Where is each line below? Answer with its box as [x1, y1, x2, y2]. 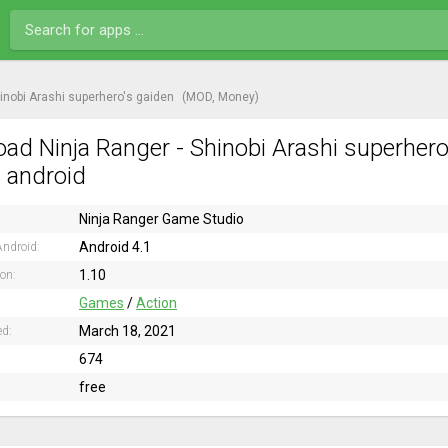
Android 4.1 [79, 239, 151, 255]
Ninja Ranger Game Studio [79, 211, 244, 227]
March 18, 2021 [79, 323, 176, 339]
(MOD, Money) [182, 90, 259, 104]
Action [136, 295, 177, 311]
